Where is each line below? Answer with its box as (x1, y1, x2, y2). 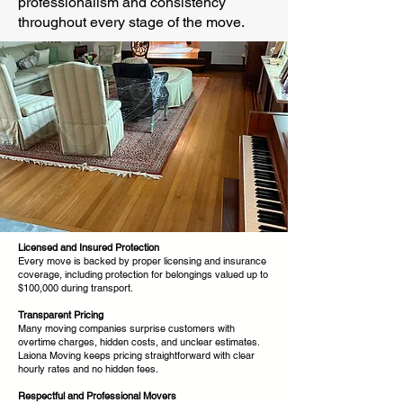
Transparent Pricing (18, 309, 103, 321)
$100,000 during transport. (18, 282, 133, 294)
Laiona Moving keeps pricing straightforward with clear (18, 349, 255, 362)
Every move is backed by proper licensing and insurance (18, 255, 266, 267)
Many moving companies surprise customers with (18, 322, 235, 335)
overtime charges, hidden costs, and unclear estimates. (18, 336, 259, 348)
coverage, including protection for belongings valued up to (18, 268, 268, 281)
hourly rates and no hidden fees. (18, 363, 158, 375)
